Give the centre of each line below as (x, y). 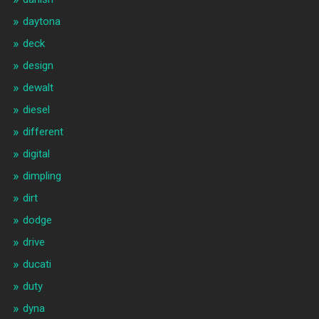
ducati (37, 265)
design (38, 66)
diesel (36, 110)
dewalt (38, 88)
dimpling (42, 176)
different (43, 132)
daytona (41, 22)
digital (36, 154)
